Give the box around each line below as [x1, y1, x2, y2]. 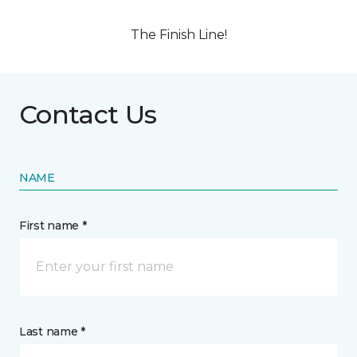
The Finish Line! [130, 27, 227, 43]
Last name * [19, 324, 85, 339]
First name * [19, 218, 87, 233]
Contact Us [19, 99, 157, 131]
